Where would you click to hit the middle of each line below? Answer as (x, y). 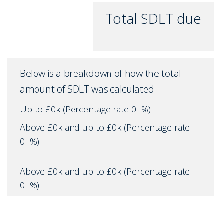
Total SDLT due (153, 18)
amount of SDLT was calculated (87, 89)
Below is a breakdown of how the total (100, 74)
